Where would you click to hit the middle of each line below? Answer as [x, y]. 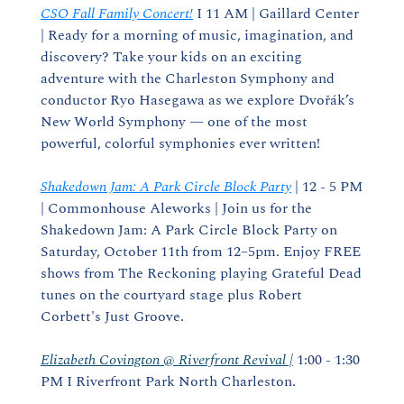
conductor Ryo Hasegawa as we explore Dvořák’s [197, 100]
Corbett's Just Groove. [112, 317]
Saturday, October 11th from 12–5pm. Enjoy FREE [201, 252]
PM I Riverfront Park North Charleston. [168, 381]
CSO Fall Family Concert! [117, 14]
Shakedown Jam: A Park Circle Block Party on [189, 230]
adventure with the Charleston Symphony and [188, 78]
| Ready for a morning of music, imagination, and [197, 35]
